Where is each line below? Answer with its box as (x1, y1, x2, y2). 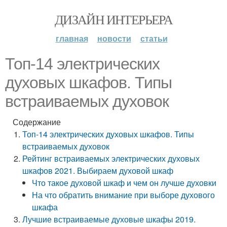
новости (97, 32, 131, 44)
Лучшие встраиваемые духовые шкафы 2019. (22, 213, 196, 225)
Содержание (13, 116, 61, 128)
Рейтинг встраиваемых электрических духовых (22, 153, 200, 164)
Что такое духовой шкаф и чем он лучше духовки (32, 177, 217, 188)
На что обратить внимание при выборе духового (32, 189, 215, 201)
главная (55, 32, 88, 44)
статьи (140, 32, 168, 44)
